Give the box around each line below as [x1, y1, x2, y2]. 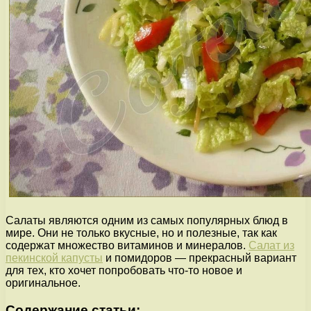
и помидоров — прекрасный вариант [103, 251, 296, 264]
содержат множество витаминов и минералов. [6, 239, 249, 251]
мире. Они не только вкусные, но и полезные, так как [6, 226, 277, 239]
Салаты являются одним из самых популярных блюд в [6, 214, 288, 226]
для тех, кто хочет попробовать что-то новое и [6, 264, 242, 276]
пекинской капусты [6, 251, 103, 264]
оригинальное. [6, 276, 81, 289]
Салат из [249, 239, 294, 251]
